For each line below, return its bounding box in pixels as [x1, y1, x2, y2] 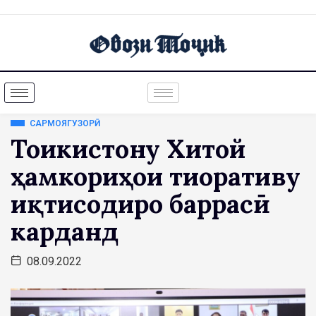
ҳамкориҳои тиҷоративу [11, 159, 300, 193]
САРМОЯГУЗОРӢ [30, 118, 95, 128]
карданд [11, 214, 119, 248]
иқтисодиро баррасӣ [11, 187, 270, 220]
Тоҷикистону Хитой [11, 132, 245, 165]
